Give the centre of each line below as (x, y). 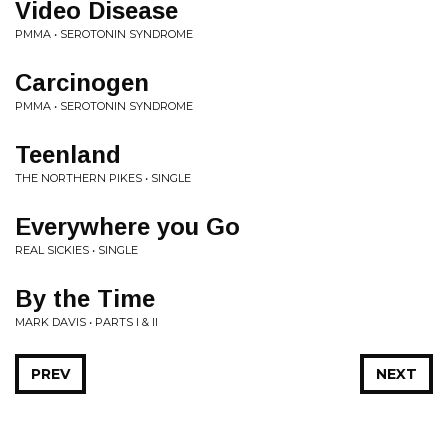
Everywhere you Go (127, 226)
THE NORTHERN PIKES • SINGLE (103, 178)
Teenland (68, 154)
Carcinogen (82, 82)
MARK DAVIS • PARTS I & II (86, 322)
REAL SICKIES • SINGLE (76, 250)
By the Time (85, 298)
